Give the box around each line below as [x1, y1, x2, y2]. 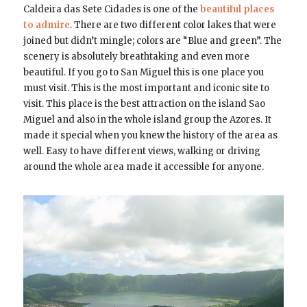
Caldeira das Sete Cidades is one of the [23, 3, 200, 16]
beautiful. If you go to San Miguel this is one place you [23, 66, 264, 79]
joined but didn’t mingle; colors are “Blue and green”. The [23, 35, 282, 47]
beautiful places [199, 3, 275, 16]
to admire [23, 19, 70, 32]
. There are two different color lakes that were [69, 19, 276, 32]
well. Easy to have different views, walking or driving [23, 145, 260, 158]
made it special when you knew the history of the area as [23, 130, 278, 142]
